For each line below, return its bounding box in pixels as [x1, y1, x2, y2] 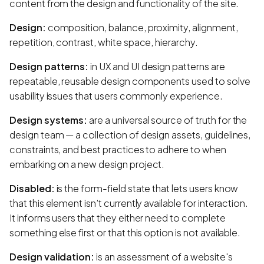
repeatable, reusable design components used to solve [9, 74, 250, 87]
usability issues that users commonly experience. [9, 89, 223, 102]
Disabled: [9, 181, 55, 194]
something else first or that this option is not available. [9, 226, 241, 239]
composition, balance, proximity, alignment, [45, 21, 238, 34]
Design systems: [9, 113, 88, 126]
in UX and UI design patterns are [88, 60, 225, 72]
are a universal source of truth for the [87, 113, 247, 126]
